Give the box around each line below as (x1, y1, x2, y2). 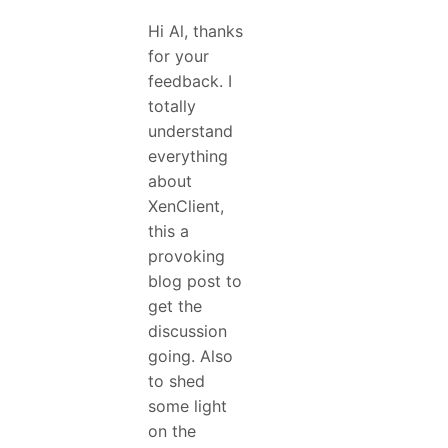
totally (148, 96, 196, 117)
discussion (148, 321, 227, 342)
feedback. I (148, 71, 232, 92)
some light (148, 396, 227, 417)
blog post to (148, 271, 242, 292)
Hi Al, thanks (148, 21, 243, 42)
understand (148, 121, 233, 142)
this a (148, 221, 189, 242)
